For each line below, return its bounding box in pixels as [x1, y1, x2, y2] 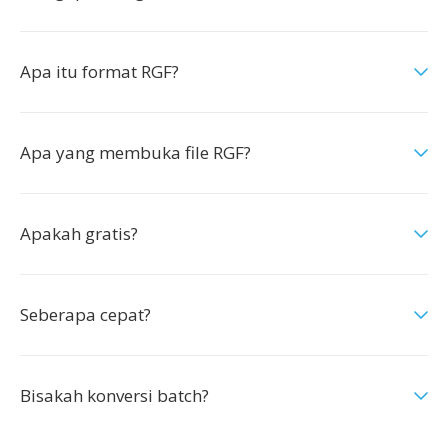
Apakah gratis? [20, 222, 138, 245]
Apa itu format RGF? [20, 60, 179, 83]
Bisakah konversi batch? [20, 384, 209, 407]
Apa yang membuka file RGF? [20, 141, 251, 164]
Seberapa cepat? [20, 303, 151, 326]
